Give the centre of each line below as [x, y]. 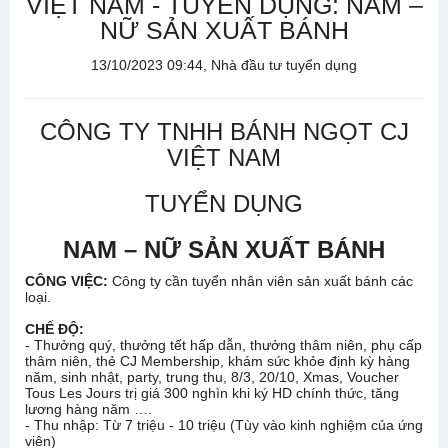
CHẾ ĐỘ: [54, 329]
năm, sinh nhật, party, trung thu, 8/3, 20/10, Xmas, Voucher [212, 377]
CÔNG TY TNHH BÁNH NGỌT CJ [224, 131]
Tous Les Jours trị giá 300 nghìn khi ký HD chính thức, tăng [212, 393]
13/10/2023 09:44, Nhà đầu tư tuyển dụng [224, 65]
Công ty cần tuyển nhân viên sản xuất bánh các [260, 281]
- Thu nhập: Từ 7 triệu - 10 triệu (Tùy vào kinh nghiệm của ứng [224, 425]
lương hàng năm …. [88, 409]
